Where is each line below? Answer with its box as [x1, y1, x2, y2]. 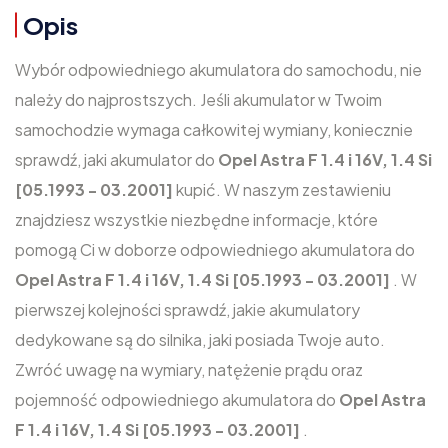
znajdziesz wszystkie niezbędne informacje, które [15, 209, 378, 230]
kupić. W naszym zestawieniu [176, 179, 391, 200]
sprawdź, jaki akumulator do [15, 149, 218, 170]
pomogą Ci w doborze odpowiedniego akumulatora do [15, 239, 415, 260]
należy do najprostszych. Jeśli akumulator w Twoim [15, 89, 382, 110]
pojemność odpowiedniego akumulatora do [15, 389, 339, 410]
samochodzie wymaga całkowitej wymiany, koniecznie [15, 119, 413, 140]
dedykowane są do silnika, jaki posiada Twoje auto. [15, 329, 385, 350]
